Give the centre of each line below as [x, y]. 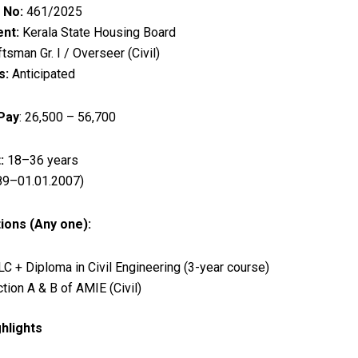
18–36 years [41, 160]
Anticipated [42, 74]
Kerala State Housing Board [97, 32]
